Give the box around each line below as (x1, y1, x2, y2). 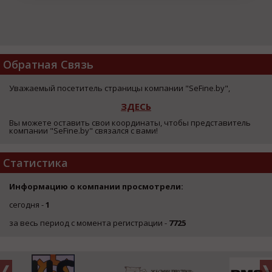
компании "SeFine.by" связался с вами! (9, 124, 158, 136)
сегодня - (9, 199, 46, 210)
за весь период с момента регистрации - (9, 217, 169, 228)
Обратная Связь (3, 56, 93, 72)
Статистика (3, 155, 68, 170)
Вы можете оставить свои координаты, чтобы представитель (9, 117, 251, 128)
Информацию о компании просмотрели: (9, 180, 183, 192)
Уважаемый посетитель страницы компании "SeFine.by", (9, 82, 230, 93)
